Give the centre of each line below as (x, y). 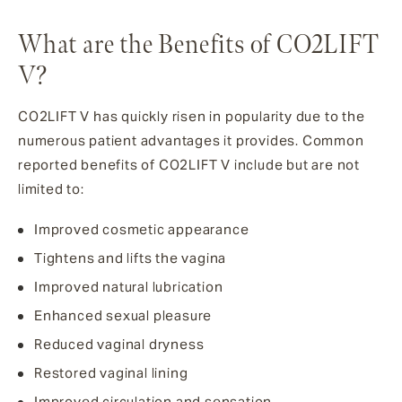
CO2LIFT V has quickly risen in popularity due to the (192, 116)
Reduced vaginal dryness (119, 344)
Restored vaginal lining (111, 372)
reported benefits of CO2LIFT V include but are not (189, 164)
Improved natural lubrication (129, 286)
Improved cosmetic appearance (142, 229)
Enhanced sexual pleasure (123, 315)
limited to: (51, 188)
